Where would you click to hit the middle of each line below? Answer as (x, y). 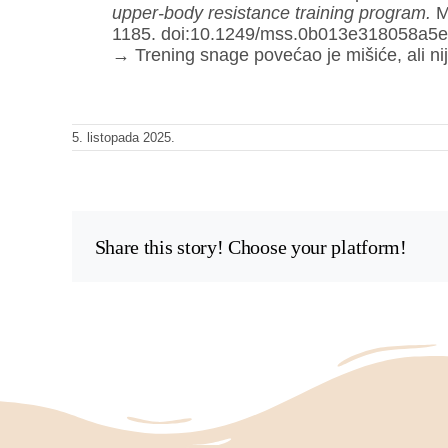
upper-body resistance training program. (271, 13)
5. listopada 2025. (123, 138)
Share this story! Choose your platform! (250, 246)
